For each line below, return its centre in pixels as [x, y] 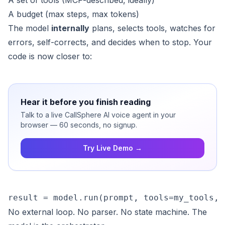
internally [70, 28]
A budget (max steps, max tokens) [74, 14]
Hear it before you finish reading [86, 102]
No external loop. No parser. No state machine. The [107, 212]
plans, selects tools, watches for [152, 28]
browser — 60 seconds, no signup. [79, 125]
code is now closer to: [50, 57]
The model [30, 28]
